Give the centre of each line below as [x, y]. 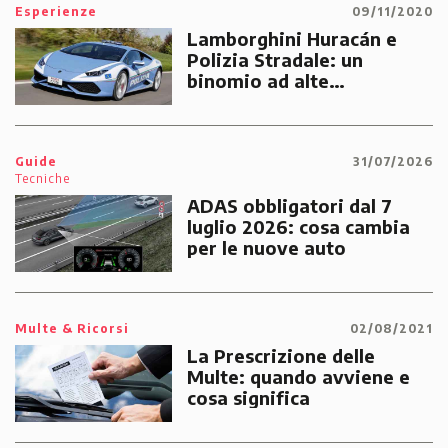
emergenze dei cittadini [293, 123]
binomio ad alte [257, 81]
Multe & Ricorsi [72, 329]
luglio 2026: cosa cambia [298, 227]
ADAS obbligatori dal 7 [289, 206]
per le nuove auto [266, 248]
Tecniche [42, 179]
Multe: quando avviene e [298, 377]
